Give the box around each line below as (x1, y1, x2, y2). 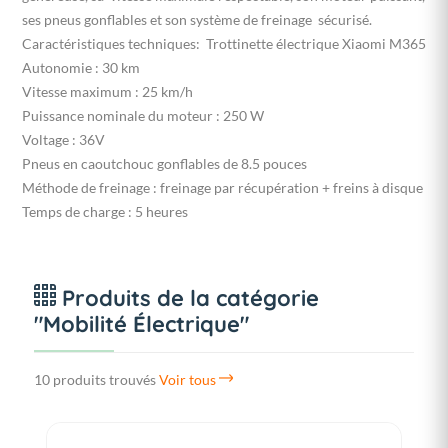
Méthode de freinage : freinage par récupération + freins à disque (22, 178, 423, 196)
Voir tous (159, 370, 219, 388)
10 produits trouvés (34, 370, 156, 388)
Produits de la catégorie (56, 283, 319, 312)
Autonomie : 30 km (22, 58, 140, 76)
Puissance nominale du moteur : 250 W (22, 106, 264, 124)
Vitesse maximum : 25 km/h (22, 82, 193, 100)
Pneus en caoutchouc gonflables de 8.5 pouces (22, 154, 307, 172)
